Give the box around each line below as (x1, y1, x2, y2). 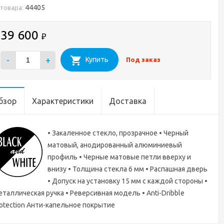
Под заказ (126, 56, 160, 63)
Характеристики (32, 96, 93, 105)
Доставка (109, 96, 146, 105)
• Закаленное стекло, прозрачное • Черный (47, 129, 188, 137)
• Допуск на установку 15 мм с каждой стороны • (47, 177, 207, 185)
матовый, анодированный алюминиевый (47, 141, 182, 149)
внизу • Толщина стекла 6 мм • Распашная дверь (47, 165, 207, 173)
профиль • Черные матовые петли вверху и (47, 153, 191, 161)
